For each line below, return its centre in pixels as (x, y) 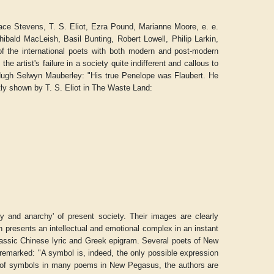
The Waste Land (121, 88)
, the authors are (189, 265)
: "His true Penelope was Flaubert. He (150, 76)
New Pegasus (134, 265)
